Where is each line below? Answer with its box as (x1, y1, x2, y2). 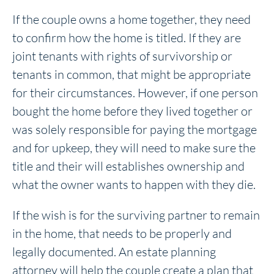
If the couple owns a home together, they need (12, 11, 251, 27)
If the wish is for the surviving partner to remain (12, 207, 260, 223)
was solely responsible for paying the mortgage (12, 121, 257, 137)
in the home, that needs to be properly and (12, 225, 232, 241)
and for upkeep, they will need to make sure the (12, 139, 256, 155)
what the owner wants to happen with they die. (12, 176, 256, 192)
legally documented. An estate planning (12, 243, 216, 259)
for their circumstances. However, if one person (12, 84, 258, 100)
